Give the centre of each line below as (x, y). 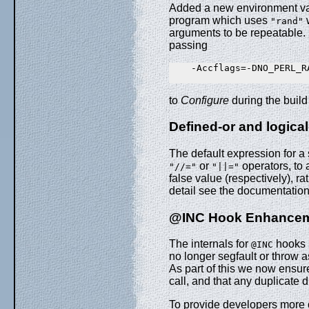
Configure (205, 100)
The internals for (210, 244)
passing (188, 45)
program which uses (220, 20)
